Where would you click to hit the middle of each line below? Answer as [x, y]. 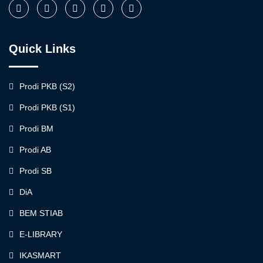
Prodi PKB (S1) [47, 107]
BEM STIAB [41, 213]
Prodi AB [35, 149]
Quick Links [42, 48]
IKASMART [40, 255]
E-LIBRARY [41, 234]
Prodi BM [36, 128]
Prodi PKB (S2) [47, 86]
